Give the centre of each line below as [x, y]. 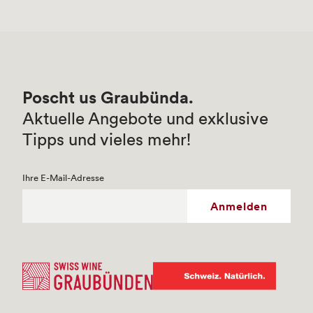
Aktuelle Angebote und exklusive [145, 119]
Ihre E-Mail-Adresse [63, 178]
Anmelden [239, 206]
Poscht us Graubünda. [108, 98]
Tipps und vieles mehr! [107, 140]
